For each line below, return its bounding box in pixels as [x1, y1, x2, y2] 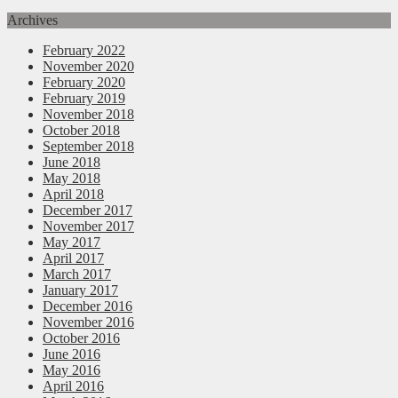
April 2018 [43, 186, 104, 202]
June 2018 [43, 154, 100, 170]
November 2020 [43, 58, 134, 74]
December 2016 [43, 298, 132, 314]
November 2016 [43, 314, 134, 330]
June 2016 [43, 346, 100, 362]
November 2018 [43, 106, 134, 122]
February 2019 [43, 90, 125, 106]
